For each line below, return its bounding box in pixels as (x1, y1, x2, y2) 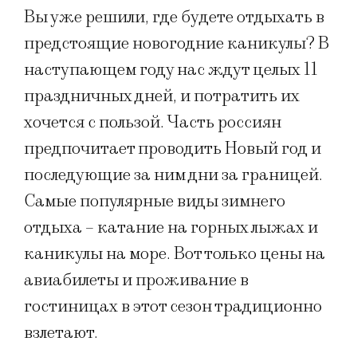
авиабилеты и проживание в (24, 269, 249, 291)
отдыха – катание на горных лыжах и (24, 217, 318, 238)
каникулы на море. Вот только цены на (24, 243, 325, 265)
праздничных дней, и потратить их (24, 85, 300, 107)
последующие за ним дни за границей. (24, 164, 323, 186)
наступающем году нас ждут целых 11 (24, 59, 318, 80)
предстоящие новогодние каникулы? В (24, 33, 329, 54)
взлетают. (24, 322, 98, 343)
